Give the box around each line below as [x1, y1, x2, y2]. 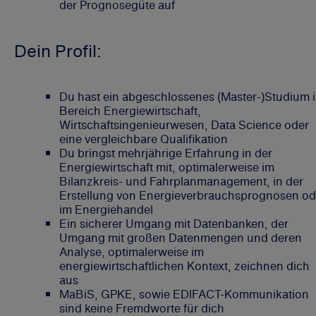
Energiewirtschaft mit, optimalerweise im [59, 158, 274, 176]
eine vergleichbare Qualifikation [59, 130, 228, 147]
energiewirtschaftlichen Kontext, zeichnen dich [59, 257, 310, 274]
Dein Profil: [14, 37, 102, 63]
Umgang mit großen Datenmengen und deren [59, 229, 302, 246]
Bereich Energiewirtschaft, [59, 102, 201, 119]
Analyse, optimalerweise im [59, 243, 204, 260]
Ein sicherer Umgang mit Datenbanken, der [59, 214, 288, 232]
